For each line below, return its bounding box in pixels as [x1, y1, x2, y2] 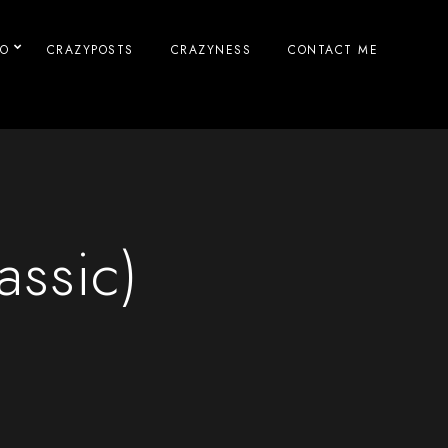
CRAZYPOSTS [46, 42, 134, 58]
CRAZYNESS [170, 42, 251, 58]
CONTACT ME [288, 42, 378, 58]
